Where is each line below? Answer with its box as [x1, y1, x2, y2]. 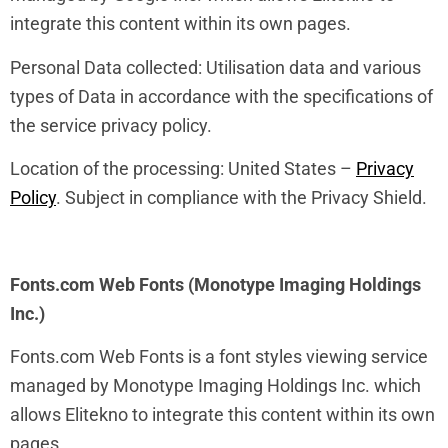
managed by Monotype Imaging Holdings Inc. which [10, 375, 421, 397]
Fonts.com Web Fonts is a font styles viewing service [10, 346, 428, 368]
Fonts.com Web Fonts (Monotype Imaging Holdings [10, 273, 421, 295]
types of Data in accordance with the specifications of [10, 85, 433, 107]
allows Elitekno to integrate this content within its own [10, 404, 435, 426]
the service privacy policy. [10, 114, 212, 136]
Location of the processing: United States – [10, 158, 356, 180]
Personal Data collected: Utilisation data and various [10, 56, 421, 78]
